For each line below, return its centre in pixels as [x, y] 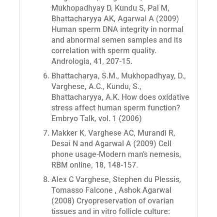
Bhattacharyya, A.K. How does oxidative [120, 97]
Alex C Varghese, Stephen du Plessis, [116, 180]
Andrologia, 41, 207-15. [92, 62]
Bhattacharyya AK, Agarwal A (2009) [115, 19]
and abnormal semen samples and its [117, 40]
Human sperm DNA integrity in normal [117, 30]
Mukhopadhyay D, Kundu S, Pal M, [110, 8]
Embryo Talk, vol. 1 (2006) [97, 119]
